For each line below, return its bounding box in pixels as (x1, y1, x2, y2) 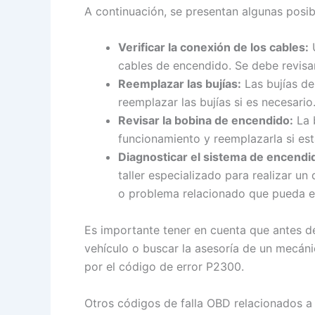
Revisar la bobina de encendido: (118, 113, 293, 128)
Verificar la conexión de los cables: (118, 40, 309, 55)
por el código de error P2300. (84, 259, 244, 274)
